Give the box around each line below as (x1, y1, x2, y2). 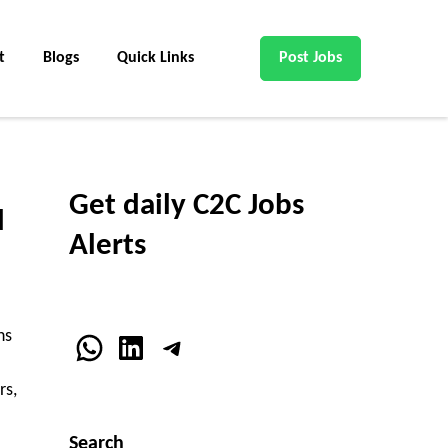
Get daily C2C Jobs (68, 191, 304, 223)
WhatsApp (72, 330, 210, 363)
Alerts (68, 231, 146, 263)
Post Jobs (279, 50, 342, 66)
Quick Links (117, 50, 194, 66)
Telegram (156, 330, 275, 363)
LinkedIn (114, 330, 224, 363)
